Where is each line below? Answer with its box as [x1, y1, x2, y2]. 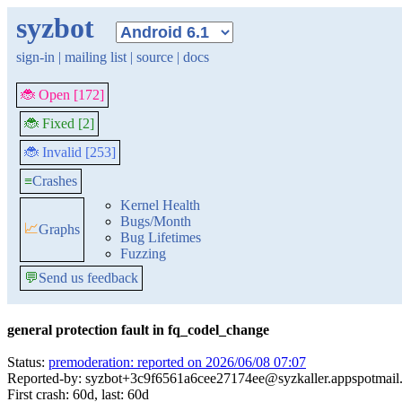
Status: [7, 354, 48, 370]
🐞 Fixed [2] [24, 116, 94, 131]
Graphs [39, 222, 80, 237]
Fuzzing [120, 246, 166, 261]
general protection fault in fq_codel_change [7, 322, 269, 337]
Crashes [32, 173, 77, 188]
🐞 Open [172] [21, 87, 104, 102]
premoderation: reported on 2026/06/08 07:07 [48, 354, 306, 370]
